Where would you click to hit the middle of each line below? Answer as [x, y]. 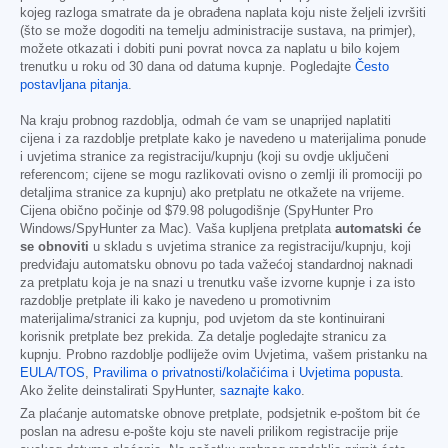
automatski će [378, 229]
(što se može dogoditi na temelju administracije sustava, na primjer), [218, 31]
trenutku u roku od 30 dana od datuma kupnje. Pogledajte [187, 67]
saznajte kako [260, 391]
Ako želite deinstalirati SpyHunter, [120, 391]
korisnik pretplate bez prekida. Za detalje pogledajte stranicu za [203, 337]
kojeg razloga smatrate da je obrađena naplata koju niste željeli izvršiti [223, 13]
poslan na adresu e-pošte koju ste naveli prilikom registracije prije [209, 432]
